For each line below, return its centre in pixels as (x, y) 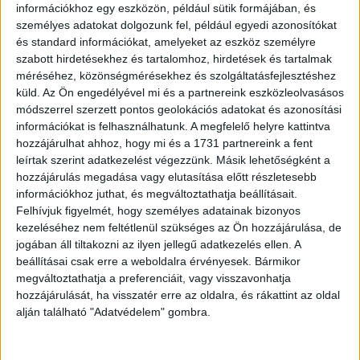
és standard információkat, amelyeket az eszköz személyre (166, 41)
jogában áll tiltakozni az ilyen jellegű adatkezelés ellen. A (158, 244)
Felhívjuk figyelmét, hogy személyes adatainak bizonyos (158, 210)
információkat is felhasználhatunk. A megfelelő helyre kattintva (173, 126)
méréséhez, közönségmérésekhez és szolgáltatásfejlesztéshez (176, 75)
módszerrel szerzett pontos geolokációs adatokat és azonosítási (179, 109)
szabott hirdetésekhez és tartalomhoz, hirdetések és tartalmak (174, 58)
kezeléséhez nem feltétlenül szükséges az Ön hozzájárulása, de (179, 227)
